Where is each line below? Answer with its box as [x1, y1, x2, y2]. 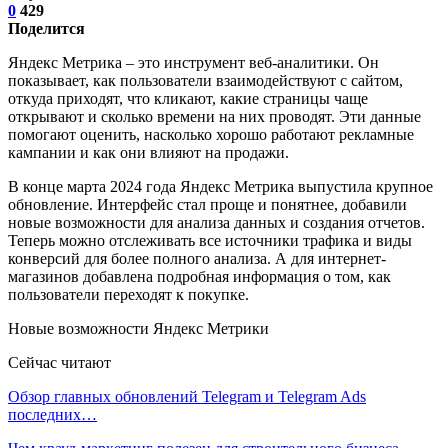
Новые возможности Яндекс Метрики [8, 319, 269, 337]
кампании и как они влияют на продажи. [8, 143, 289, 161]
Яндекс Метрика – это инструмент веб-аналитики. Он [8, 53, 379, 71]
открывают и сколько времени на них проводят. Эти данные [8, 107, 421, 125]
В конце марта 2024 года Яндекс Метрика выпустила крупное [8, 177, 433, 195]
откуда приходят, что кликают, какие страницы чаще [8, 89, 368, 107]
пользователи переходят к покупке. [8, 285, 249, 303]
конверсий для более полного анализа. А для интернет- [8, 249, 386, 267]
